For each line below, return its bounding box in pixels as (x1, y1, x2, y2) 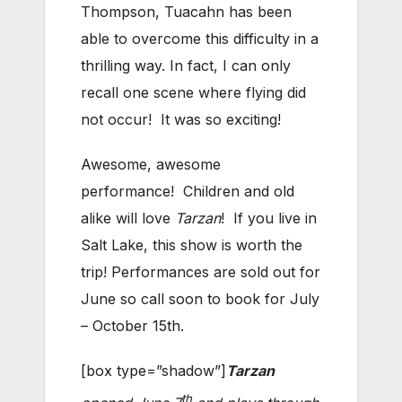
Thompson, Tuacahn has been (81, 3, 292, 22)
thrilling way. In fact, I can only (81, 57, 291, 75)
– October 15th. (81, 317, 184, 336)
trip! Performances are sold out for (81, 263, 320, 282)
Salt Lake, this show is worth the (81, 236, 302, 255)
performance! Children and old (81, 182, 294, 201)
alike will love (81, 209, 175, 228)
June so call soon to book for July (81, 290, 319, 309)
